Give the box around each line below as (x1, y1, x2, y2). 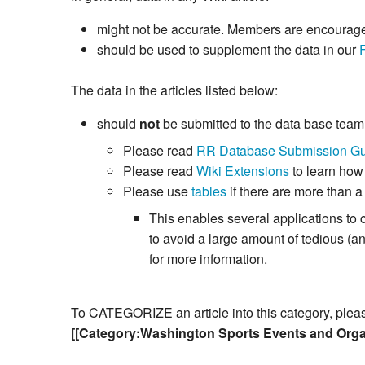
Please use (123, 182, 191, 201)
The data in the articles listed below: (71, 81, 278, 100)
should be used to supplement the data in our (97, 40, 359, 59)
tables (191, 182, 226, 201)
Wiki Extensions (196, 161, 289, 181)
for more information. (149, 249, 267, 269)
